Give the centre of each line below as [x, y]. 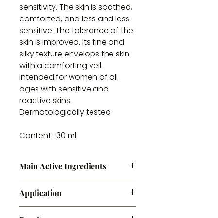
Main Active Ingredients [63, 166]
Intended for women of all [69, 77]
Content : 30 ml [48, 136]
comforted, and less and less [74, 19]
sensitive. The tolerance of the [76, 30]
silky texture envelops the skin [74, 54]
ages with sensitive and [64, 89]
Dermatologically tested [65, 112]
